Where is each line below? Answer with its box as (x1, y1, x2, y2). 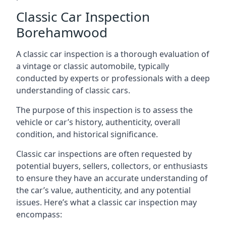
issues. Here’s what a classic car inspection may (16, 197, 197, 208)
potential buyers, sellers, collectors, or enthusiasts (16, 160, 208, 172)
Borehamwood (16, 23, 107, 41)
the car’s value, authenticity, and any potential (16, 185, 191, 196)
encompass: (16, 209, 62, 220)
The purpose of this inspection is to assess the (16, 104, 193, 116)
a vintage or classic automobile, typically (16, 61, 169, 72)
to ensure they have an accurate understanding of (16, 173, 208, 184)
